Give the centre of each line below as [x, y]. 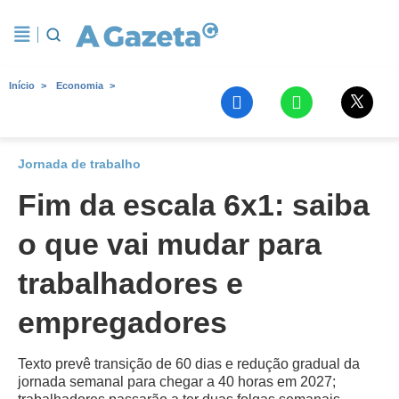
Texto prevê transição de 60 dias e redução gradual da [189, 364]
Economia [80, 85]
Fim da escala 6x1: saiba [194, 205]
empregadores [122, 322]
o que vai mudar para [170, 244]
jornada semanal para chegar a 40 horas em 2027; [177, 382]
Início [22, 85]
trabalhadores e [130, 283]
